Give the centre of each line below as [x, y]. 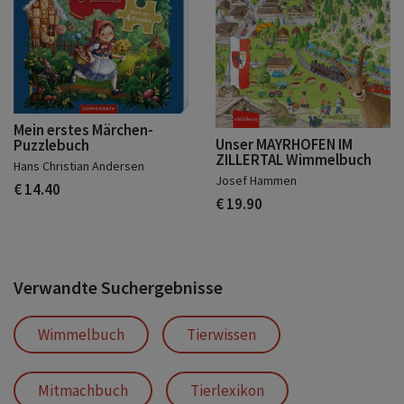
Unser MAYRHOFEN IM [284, 145]
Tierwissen [221, 335]
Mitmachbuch [83, 391]
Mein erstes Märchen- [83, 129]
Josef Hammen [256, 181]
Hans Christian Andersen [79, 165]
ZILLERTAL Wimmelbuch [294, 160]
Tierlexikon [227, 391]
